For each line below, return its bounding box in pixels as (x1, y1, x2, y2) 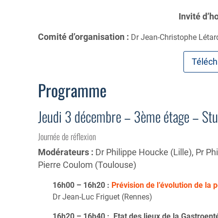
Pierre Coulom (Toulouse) (38, 160, 136, 170)
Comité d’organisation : (38, 32, 131, 42)
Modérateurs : (38, 147, 95, 157)
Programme (38, 77, 107, 102)
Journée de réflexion (38, 129, 96, 143)
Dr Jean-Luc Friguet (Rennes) (53, 192, 152, 202)
